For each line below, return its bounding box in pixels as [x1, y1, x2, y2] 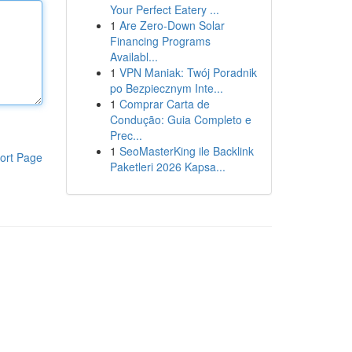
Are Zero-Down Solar [119, 17, 225, 33]
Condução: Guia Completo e [109, 112, 251, 127]
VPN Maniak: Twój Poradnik [119, 64, 257, 80]
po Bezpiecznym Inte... [109, 80, 223, 96]
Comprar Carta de [119, 96, 210, 112]
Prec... [109, 127, 142, 143]
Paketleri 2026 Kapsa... [109, 159, 225, 174]
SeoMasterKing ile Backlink [119, 143, 254, 159]
